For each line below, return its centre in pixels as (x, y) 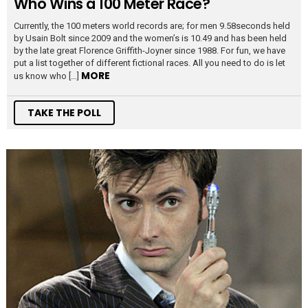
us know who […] (47, 76)
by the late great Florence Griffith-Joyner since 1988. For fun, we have (150, 51)
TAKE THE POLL (64, 113)
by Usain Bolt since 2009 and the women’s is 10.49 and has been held (150, 38)
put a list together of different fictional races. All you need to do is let (150, 63)
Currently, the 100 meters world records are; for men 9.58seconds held (152, 26)
